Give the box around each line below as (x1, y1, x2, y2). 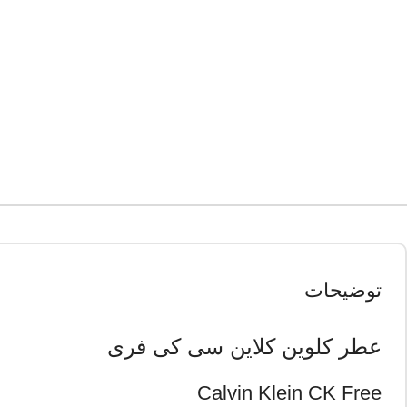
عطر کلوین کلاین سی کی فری (107, 334, 382, 359)
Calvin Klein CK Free (197, 382, 382, 404)
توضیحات (304, 279, 382, 302)
